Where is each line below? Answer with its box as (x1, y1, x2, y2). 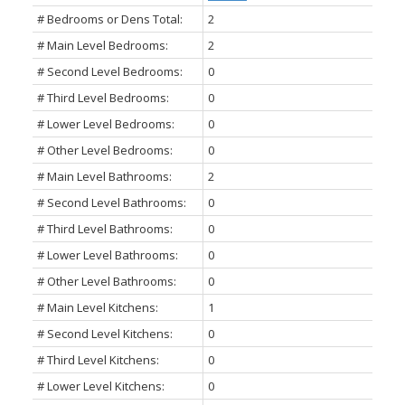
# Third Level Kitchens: (36, 351, 159, 368)
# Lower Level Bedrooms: (36, 115, 174, 132)
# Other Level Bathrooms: (36, 272, 176, 289)
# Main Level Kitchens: (36, 298, 158, 316)
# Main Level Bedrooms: (36, 36, 168, 53)
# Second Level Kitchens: (36, 325, 173, 342)
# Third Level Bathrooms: (36, 220, 173, 237)
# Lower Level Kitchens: (36, 377, 165, 394)
